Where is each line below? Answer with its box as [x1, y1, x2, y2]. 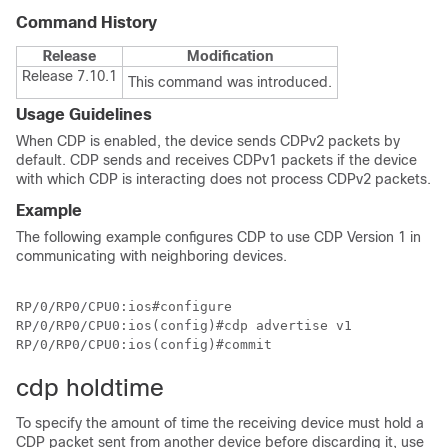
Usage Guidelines [16, 106, 152, 123]
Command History [16, 14, 157, 31]
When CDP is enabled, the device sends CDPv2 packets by [16, 133, 400, 149]
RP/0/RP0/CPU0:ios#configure [16, 299, 232, 314]
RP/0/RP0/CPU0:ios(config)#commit [16, 337, 272, 352]
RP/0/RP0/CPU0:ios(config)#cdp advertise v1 [16, 318, 352, 333]
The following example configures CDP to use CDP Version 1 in [16, 229, 421, 245]
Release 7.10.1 [22, 68, 117, 84]
